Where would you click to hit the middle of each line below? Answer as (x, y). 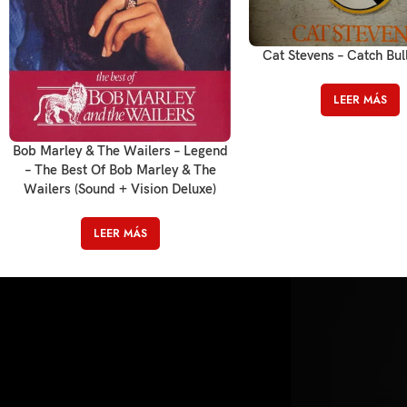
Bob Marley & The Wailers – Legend (120, 150)
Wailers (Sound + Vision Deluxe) (120, 189)
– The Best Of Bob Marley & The (120, 169)
